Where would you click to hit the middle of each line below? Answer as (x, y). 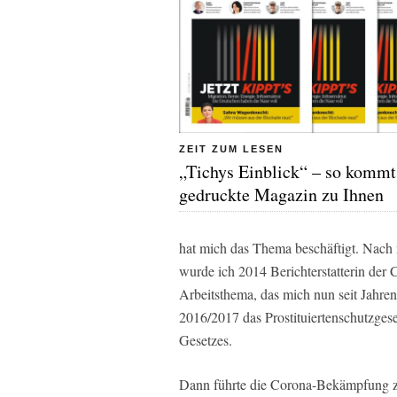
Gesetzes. (206, 340)
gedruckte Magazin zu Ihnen (281, 194)
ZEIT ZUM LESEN (231, 148)
